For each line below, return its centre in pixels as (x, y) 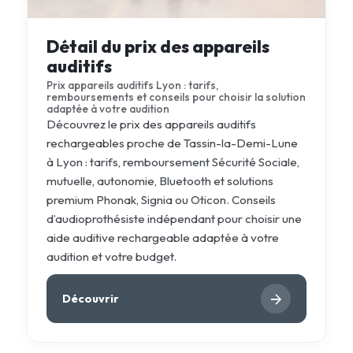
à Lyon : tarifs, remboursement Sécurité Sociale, (173, 162)
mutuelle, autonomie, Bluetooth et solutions (160, 181)
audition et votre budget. (111, 257)
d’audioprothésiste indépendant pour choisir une (174, 219)
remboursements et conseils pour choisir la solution (176, 97)
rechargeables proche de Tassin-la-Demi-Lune (172, 143)
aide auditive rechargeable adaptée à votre (162, 238)
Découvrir (90, 299)
